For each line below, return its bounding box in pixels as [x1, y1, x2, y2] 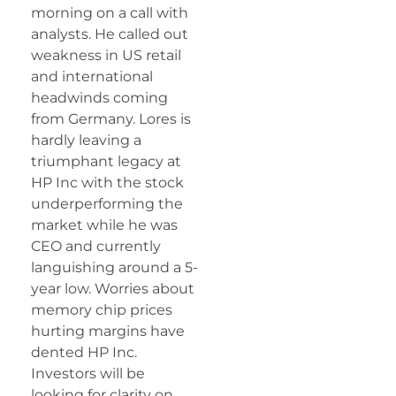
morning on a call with [31, 4, 188, 22]
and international [31, 68, 153, 86]
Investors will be [31, 365, 145, 383]
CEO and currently [31, 238, 161, 255]
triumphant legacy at [31, 153, 181, 171]
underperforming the [31, 195, 183, 213]
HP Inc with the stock [31, 174, 184, 192]
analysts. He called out [31, 26, 188, 43]
